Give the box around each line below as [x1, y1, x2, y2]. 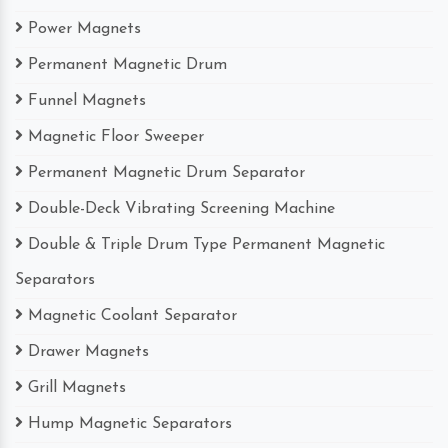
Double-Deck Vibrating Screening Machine [28, 200, 335, 217]
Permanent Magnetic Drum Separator [28, 164, 305, 181]
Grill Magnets [28, 379, 126, 396]
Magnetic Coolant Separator [28, 307, 237, 324]
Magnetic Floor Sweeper [28, 128, 204, 145]
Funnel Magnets [28, 92, 146, 109]
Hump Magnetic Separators [28, 415, 232, 432]
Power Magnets [28, 20, 141, 37]
